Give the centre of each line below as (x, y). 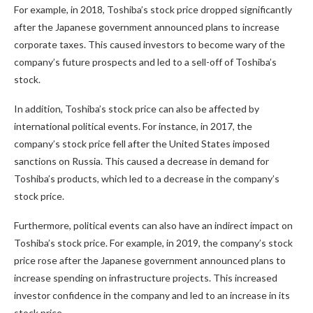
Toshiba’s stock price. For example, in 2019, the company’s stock (153, 243)
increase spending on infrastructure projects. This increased (146, 278)
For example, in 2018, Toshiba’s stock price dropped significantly (153, 9)
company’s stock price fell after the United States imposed (142, 144)
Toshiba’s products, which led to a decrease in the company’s (147, 179)
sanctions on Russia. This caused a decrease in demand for (141, 161)
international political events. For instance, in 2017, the (133, 126)
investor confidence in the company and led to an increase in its (152, 295)
